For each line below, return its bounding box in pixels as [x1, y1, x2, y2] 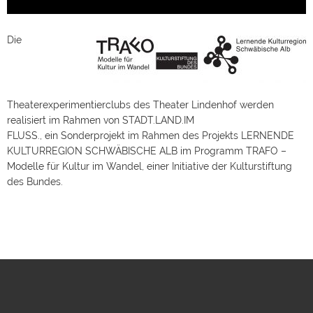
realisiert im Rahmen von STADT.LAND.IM [7, 99, 194, 110]
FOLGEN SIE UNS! [112, 297, 201, 310]
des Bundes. [7, 160, 63, 172]
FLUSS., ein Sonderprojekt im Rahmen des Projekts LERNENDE [7, 114, 294, 126]
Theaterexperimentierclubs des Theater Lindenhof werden [7, 83, 274, 95]
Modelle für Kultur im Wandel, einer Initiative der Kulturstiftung [7, 145, 292, 156]
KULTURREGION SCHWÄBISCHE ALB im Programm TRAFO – [7, 129, 286, 141]
